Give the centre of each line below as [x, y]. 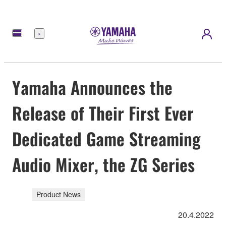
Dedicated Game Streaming [106, 138]
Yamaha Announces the [92, 87]
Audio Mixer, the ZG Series [103, 164]
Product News [59, 194]
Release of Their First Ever [103, 112]
